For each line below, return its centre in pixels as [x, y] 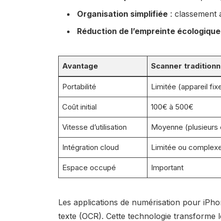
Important [167, 167]
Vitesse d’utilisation [95, 127]
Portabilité [79, 86]
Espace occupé [89, 167]
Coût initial [80, 107]
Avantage [80, 66]
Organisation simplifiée [122, 14]
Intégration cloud [91, 147]
